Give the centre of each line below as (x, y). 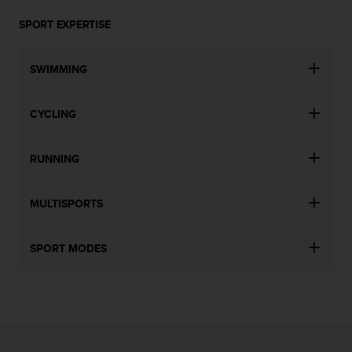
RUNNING (55, 158)
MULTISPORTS (66, 203)
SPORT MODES (68, 248)
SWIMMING (59, 69)
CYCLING (53, 114)
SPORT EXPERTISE (65, 25)
